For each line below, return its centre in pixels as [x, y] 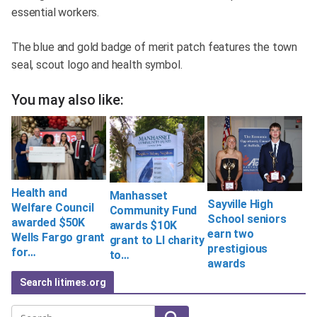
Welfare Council [53, 207]
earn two [231, 234]
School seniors [247, 219]
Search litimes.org [63, 282]
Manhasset [139, 196]
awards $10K [143, 226]
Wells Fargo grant [58, 237]
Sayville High [240, 204]
